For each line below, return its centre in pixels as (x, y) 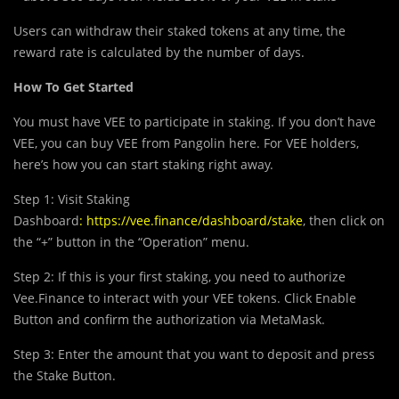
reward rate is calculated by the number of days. (159, 53)
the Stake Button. (65, 376)
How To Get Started (73, 87)
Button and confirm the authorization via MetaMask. (169, 320)
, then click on (344, 221)
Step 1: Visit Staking (72, 199)
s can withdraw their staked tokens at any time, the (193, 31)
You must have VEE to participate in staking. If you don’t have (195, 122)
